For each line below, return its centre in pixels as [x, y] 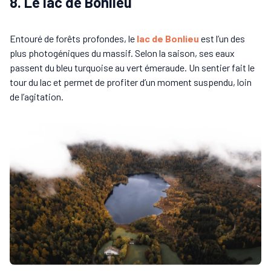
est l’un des [222, 39]
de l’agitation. [37, 97]
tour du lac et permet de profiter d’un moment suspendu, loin [131, 82]
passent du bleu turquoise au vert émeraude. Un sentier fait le [132, 68]
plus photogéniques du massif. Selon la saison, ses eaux [122, 53]
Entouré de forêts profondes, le [73, 39]
